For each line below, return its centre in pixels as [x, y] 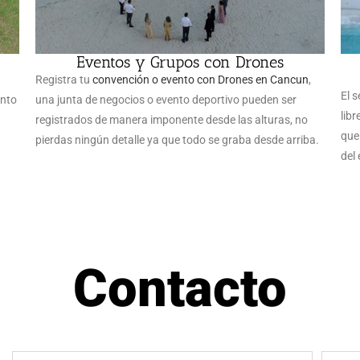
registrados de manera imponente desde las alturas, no [172, 120]
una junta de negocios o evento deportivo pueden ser [166, 100]
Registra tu [64, 80]
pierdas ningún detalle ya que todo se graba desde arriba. [177, 140]
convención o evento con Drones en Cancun [200, 80]
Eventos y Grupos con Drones [180, 62]
